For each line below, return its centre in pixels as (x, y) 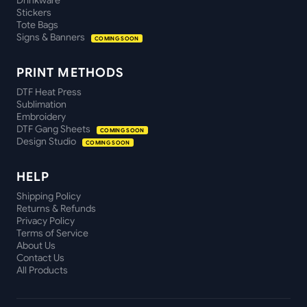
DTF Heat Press (49, 92)
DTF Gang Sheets (54, 129)
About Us (36, 246)
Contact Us (40, 258)
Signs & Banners (52, 37)
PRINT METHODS (70, 73)
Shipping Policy (49, 196)
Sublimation (41, 105)
